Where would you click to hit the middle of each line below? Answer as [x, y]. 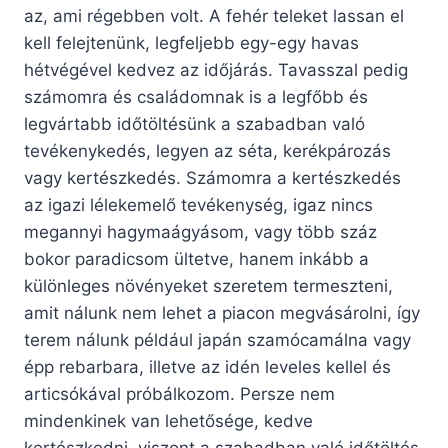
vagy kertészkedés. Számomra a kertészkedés [212, 178]
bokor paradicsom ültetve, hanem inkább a [196, 259]
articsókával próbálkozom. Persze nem [179, 394]
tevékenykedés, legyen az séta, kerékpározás [207, 151]
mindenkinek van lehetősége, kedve [168, 421]
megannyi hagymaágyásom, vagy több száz [200, 232]
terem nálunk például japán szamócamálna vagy [217, 340]
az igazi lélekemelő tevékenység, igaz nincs [198, 205]
